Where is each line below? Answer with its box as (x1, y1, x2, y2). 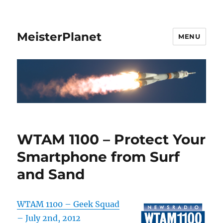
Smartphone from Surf (17, 148, 180, 166)
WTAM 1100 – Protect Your (17, 131, 206, 148)
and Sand (17, 166, 85, 183)
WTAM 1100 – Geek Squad (17, 199, 120, 210)
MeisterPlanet (17, 29, 102, 44)
